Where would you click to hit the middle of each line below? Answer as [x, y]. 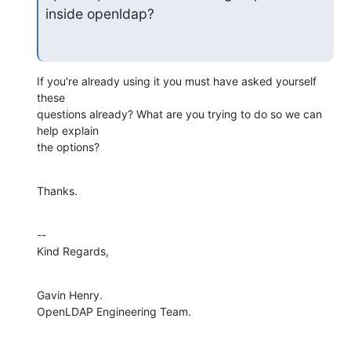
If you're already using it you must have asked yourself [177, 81]
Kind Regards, [73, 251]
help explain [68, 131]
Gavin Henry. [70, 295]
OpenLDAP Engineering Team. [114, 312]
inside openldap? [100, 13]
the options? [68, 147]
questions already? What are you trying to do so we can [179, 114]
